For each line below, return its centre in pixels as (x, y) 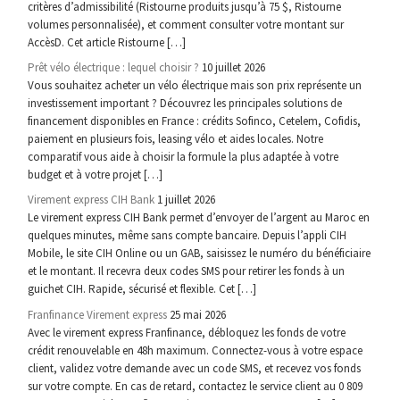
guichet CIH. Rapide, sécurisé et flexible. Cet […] (142, 289)
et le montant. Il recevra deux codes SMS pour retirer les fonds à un (187, 271)
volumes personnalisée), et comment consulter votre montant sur (186, 25)
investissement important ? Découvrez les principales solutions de (185, 104)
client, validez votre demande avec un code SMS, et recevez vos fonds (195, 368)
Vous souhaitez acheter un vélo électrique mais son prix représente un (195, 86)
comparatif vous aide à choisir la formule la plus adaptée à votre (183, 157)
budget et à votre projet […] (96, 175)
